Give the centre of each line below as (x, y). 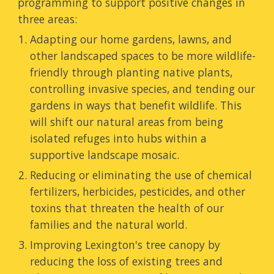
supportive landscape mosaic (104, 155)
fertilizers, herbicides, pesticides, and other (138, 191)
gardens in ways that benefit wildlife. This (136, 105)
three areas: (48, 19)
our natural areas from (135, 122)
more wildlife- (220, 56)
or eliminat (106, 175)
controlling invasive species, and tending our (143, 89)
